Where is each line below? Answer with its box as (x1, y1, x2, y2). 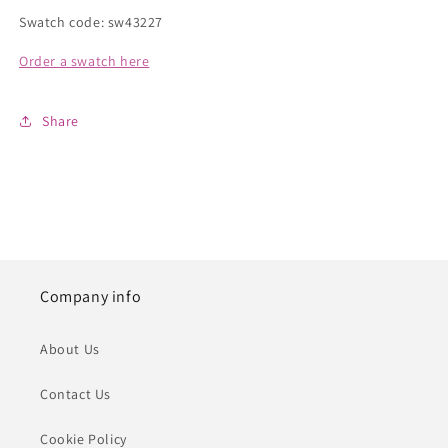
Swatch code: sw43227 (19, 13, 163, 31)
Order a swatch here (19, 52, 150, 70)
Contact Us (40, 385, 111, 403)
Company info (40, 286, 142, 307)
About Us (40, 340, 100, 358)
